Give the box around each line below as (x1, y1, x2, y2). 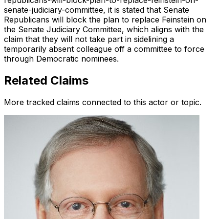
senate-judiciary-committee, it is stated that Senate (4, 5, 189, 15)
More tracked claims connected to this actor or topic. (4, 97, 201, 108)
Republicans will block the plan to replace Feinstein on (4, 15, 206, 25)
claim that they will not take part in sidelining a (4, 34, 174, 44)
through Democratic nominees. (4, 54, 119, 64)
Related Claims (4, 73, 88, 88)
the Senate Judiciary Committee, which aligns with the (4, 24, 204, 35)
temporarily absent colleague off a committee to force (4, 44, 204, 54)
